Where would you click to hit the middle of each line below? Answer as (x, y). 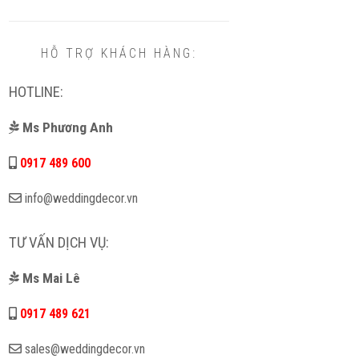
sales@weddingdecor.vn (85, 349)
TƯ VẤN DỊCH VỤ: (58, 243)
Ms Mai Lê (51, 278)
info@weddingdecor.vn (81, 198)
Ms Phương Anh (67, 127)
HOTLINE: (36, 92)
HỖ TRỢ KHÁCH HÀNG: (119, 53)
